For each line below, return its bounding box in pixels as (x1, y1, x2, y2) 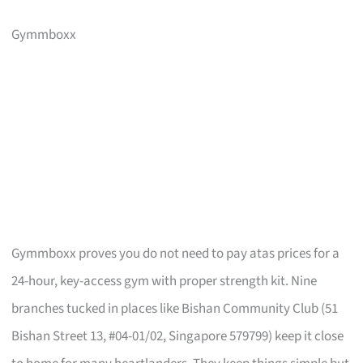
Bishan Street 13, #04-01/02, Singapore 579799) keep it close (11, 326, 344, 346)
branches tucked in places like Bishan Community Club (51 (11, 298, 339, 318)
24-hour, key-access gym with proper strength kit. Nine (11, 271, 318, 291)
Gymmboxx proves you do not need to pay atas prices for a (11, 243, 340, 263)
